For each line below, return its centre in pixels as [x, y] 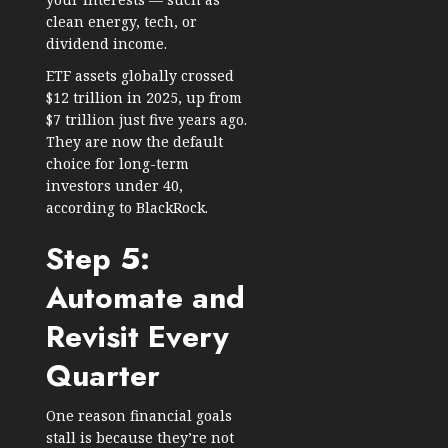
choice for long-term [117, 164]
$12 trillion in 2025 [112, 98]
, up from [210, 98]
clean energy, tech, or [121, 22]
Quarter [103, 376]
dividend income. [106, 44]
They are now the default [134, 142]
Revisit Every [137, 337]
